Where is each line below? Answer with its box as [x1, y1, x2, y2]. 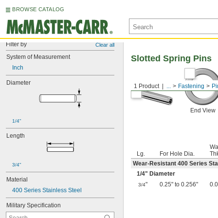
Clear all [95, 42, 114, 48]
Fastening [178, 83, 204, 90]
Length [6, 132, 25, 139]
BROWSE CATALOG [12, 6, 65, 12]
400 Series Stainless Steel [12, 187, 82, 194]
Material [6, 176, 28, 183]
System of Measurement [6, 54, 70, 60]
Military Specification [6, 202, 61, 209]
